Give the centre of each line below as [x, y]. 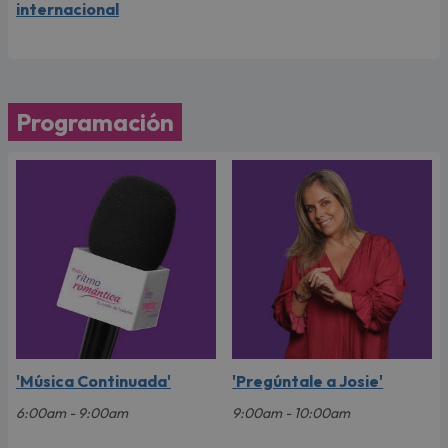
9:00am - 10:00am [291, 413]
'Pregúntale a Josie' [308, 381]
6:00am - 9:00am [72, 413]
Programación [95, 121]
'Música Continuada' [93, 381]
